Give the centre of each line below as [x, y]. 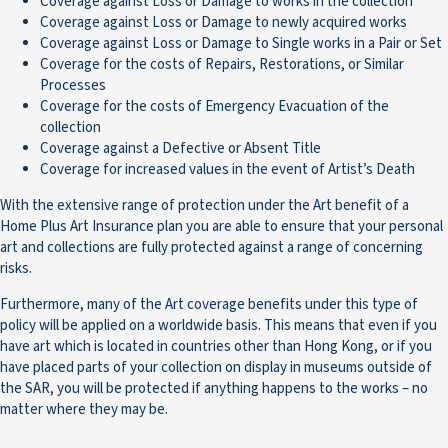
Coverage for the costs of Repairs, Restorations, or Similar [222, 65]
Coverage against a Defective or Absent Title [180, 149]
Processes [73, 86]
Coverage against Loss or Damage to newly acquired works [223, 23]
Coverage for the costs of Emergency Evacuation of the [214, 107]
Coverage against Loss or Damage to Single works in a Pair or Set [241, 44]
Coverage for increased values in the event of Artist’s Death [227, 170]
